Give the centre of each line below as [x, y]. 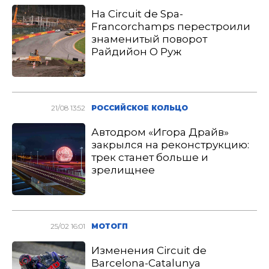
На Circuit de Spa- [138, 14]
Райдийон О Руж [137, 52]
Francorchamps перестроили [171, 26]
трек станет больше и [150, 157]
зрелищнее [123, 170]
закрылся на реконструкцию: [171, 145]
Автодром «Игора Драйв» [160, 132]
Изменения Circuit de [149, 250]
